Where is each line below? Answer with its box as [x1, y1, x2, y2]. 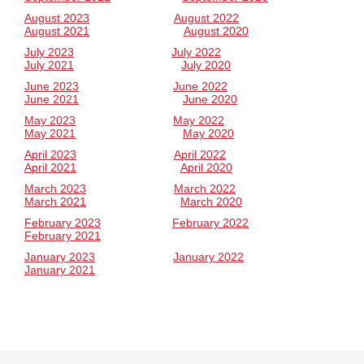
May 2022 [173, 114, 224, 127]
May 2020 [183, 127, 234, 140]
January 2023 [24, 250, 95, 263]
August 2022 [174, 11, 239, 24]
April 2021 [24, 161, 76, 174]
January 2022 [173, 250, 244, 263]
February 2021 [24, 229, 101, 242]
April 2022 [174, 148, 226, 161]
